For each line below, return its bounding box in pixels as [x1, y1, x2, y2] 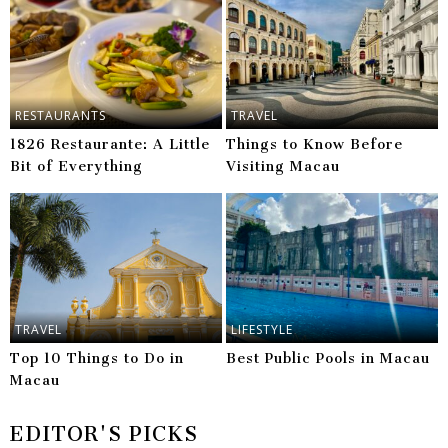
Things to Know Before [226, 136, 404, 154]
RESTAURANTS [15, 107, 107, 125]
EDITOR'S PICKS [10, 421, 198, 446]
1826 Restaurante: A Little [10, 136, 211, 154]
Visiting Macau [226, 158, 341, 176]
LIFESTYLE [231, 320, 294, 338]
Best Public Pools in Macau [226, 349, 431, 367]
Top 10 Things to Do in [10, 349, 185, 367]
